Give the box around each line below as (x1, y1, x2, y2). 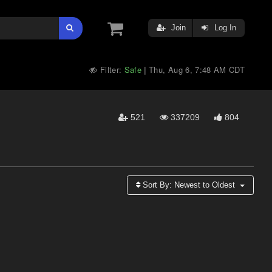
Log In (212, 23, 236, 32)
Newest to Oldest (174, 180, 236, 189)
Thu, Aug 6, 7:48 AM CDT (149, 64, 245, 75)
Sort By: (140, 180, 175, 189)
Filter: (97, 64, 124, 75)
